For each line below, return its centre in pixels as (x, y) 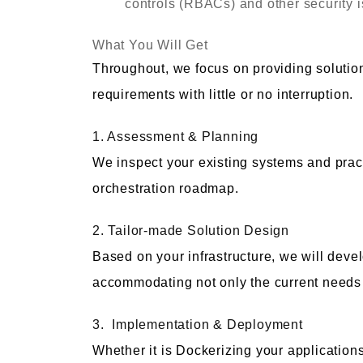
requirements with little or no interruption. (223, 95)
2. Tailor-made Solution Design (191, 231)
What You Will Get (150, 45)
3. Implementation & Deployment (198, 325)
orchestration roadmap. (166, 189)
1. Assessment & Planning (176, 137)
